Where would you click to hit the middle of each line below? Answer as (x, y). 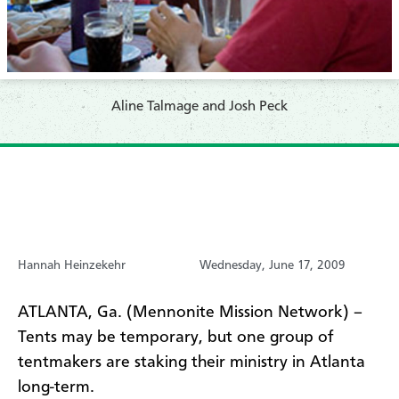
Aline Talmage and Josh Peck (199, 106)
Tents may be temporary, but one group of (175, 337)
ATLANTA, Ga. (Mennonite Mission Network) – (190, 312)
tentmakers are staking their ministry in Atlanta (191, 362)
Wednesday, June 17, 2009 (273, 265)
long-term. (56, 387)
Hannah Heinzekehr (72, 265)
